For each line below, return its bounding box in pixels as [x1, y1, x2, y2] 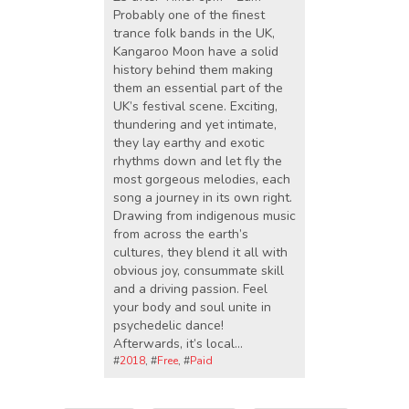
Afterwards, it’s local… [113, 334, 243, 352]
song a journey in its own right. [113, 188, 292, 206]
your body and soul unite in [113, 298, 271, 316]
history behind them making [113, 60, 273, 79]
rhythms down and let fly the [113, 152, 282, 170]
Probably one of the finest [113, 5, 265, 24]
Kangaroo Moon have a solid [113, 42, 278, 60]
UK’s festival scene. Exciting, [113, 97, 278, 115]
